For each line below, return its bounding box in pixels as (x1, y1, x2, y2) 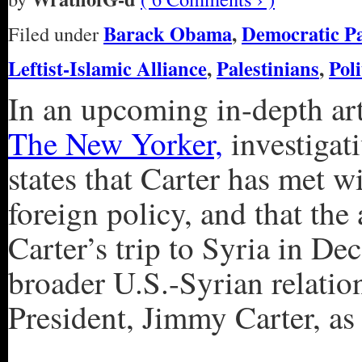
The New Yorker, (8, 122, 223, 164)
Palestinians (217, 54, 319, 82)
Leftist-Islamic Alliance (8, 54, 207, 82)
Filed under (8, 20, 103, 47)
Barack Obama (103, 19, 232, 48)
